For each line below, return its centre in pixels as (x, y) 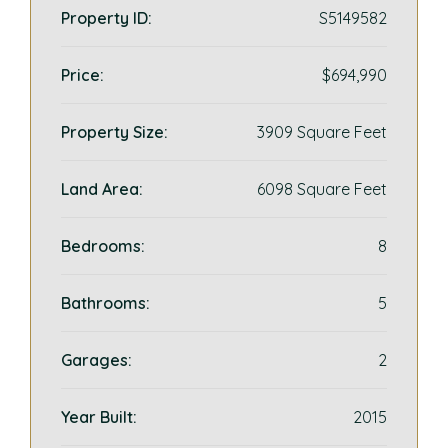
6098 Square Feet (322, 189)
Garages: (96, 360)
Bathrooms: (105, 303)
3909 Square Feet (322, 132)
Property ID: (106, 18)
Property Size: (114, 132)
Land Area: (102, 189)
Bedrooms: (103, 246)
